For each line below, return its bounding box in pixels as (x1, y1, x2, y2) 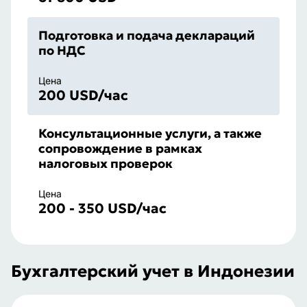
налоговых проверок (38, 156, 173, 171)
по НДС (38, 42, 86, 58)
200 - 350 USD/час (38, 199, 167, 217)
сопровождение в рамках (38, 140, 202, 156)
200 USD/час (38, 86, 128, 104)
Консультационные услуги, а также (38, 125, 262, 141)
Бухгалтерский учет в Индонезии (11, 261, 295, 282)
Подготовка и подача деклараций (38, 27, 255, 43)
